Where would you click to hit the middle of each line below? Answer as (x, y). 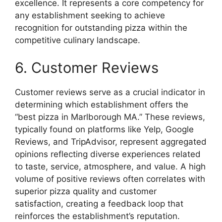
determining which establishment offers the (102, 104)
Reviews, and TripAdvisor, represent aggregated (111, 141)
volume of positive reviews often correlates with (110, 179)
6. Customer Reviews (87, 67)
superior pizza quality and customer (86, 191)
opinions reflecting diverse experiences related (108, 154)
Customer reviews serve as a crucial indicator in (110, 92)
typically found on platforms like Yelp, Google (104, 129)
